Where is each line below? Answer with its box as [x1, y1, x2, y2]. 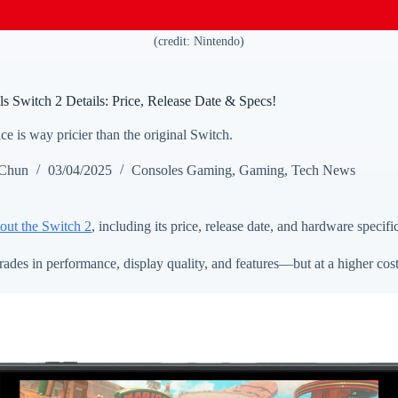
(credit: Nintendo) [154, 35, 244, 48]
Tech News [291, 163, 355, 179]
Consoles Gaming [131, 163, 232, 179]
